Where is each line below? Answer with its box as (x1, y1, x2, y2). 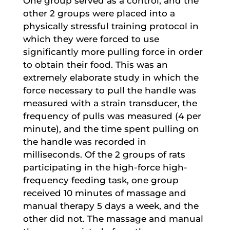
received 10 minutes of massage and (23, 187, 186, 198)
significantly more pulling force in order (23, 46, 203, 57)
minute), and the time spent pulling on (23, 123, 199, 134)
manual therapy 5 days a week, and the (23, 200, 199, 211)
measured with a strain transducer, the (23, 98, 197, 108)
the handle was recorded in (23, 136, 146, 147)
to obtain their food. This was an (23, 59, 168, 70)
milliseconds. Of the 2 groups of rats (23, 149, 185, 160)
